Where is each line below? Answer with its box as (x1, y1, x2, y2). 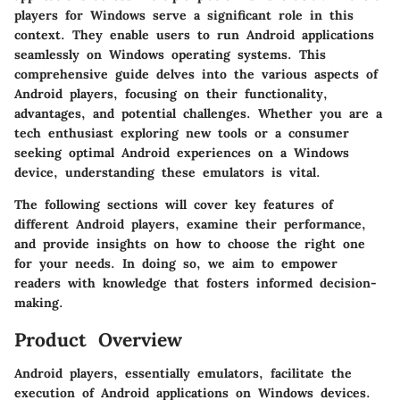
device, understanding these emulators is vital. (14, 163, 321, 180)
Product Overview (14, 327, 182, 352)
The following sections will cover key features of (14, 196, 333, 212)
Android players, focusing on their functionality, (14, 85, 328, 102)
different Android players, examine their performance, (14, 215, 366, 232)
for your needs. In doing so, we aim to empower (14, 254, 337, 271)
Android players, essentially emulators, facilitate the (14, 365, 352, 381)
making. (14, 294, 63, 311)
